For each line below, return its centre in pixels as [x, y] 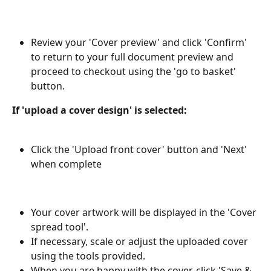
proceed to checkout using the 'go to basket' [135, 71]
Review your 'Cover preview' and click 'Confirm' [140, 42]
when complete [66, 164]
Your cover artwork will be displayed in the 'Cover [145, 212]
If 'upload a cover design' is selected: [101, 110]
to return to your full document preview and [133, 57]
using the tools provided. [88, 256]
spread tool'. [60, 227]
